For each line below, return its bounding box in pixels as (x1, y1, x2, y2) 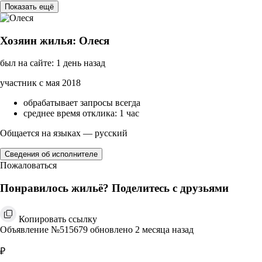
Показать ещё (5, 2, 54, 11)
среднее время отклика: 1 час (23, 108, 139, 119)
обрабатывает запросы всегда (23, 98, 140, 108)
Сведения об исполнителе (5, 150, 98, 159)
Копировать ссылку (19, 213, 97, 224)
